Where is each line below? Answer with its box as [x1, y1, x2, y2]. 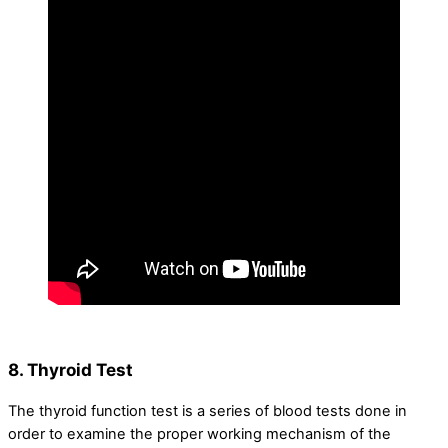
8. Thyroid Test [8, 359, 133, 381]
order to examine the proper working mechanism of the [8, 425, 391, 444]
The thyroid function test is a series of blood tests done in [8, 402, 407, 421]
